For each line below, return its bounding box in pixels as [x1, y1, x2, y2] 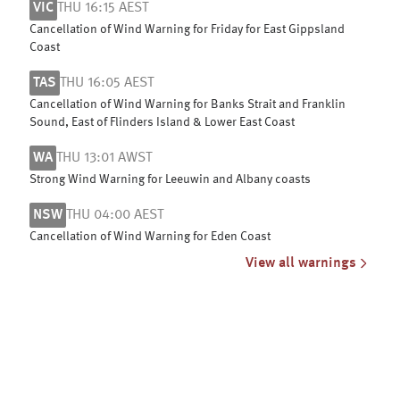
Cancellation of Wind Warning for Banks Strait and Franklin [29, 98, 346, 111]
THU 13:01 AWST [56, 151, 152, 165]
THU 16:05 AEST [60, 76, 154, 90]
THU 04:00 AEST [66, 208, 163, 222]
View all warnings [246, 256, 356, 271]
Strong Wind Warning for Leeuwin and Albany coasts [29, 173, 311, 186]
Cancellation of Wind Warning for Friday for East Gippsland [29, 23, 345, 36]
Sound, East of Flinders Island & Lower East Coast [29, 116, 295, 129]
